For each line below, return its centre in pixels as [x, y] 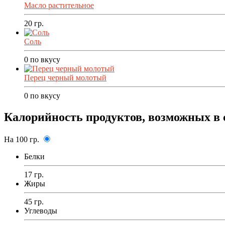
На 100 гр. [22, 139]
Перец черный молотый [65, 78]
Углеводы [41, 210]
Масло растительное [59, 6]
